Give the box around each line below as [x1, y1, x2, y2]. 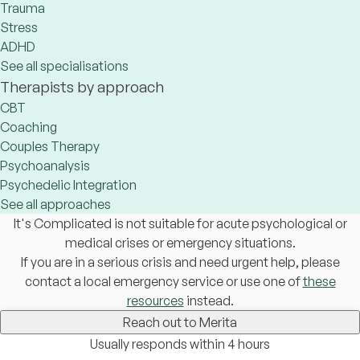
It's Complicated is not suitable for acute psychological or [13, 215, 347, 231]
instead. [183, 292, 234, 309]
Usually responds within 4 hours [90, 336, 270, 352]
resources [126, 292, 184, 309]
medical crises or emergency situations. [64, 235, 296, 251]
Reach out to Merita [123, 314, 237, 330]
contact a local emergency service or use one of [24, 273, 303, 289]
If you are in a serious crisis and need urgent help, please [20, 254, 340, 270]
